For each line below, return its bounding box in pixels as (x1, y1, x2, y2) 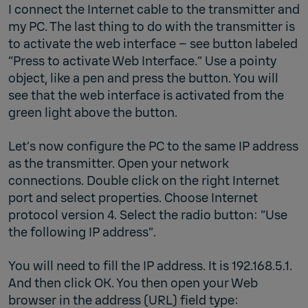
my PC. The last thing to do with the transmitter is (8, 18, 295, 35)
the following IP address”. (8, 223, 156, 241)
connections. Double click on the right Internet (8, 172, 279, 189)
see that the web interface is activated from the (8, 87, 284, 104)
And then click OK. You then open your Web (8, 274, 258, 291)
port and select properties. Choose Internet (8, 189, 258, 206)
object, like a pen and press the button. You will (8, 69, 278, 87)
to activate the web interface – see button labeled (8, 35, 298, 52)
